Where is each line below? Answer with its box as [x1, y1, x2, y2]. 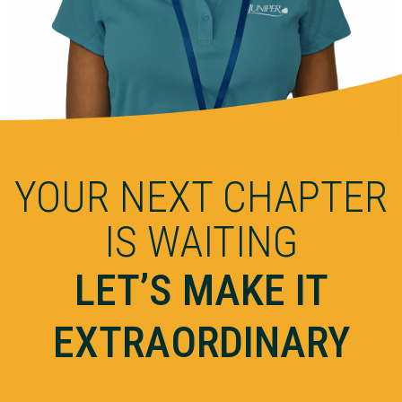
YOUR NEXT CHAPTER [14, 170, 388, 223]
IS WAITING [104, 215, 298, 267]
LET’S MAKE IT [74, 264, 328, 316]
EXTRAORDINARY [52, 316, 350, 368]
